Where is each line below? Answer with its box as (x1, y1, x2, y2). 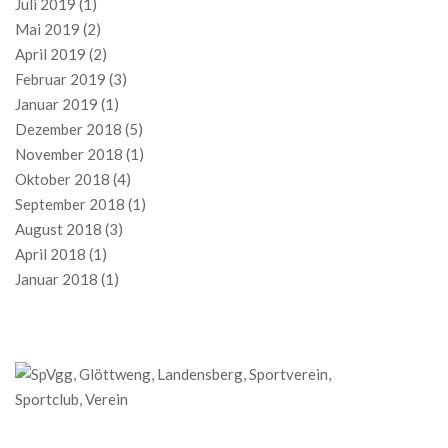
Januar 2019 (15, 95, 98, 114)
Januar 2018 (15, 270, 98, 289)
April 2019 (15, 45, 86, 64)
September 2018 (15, 195, 125, 214)
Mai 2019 (15, 20, 80, 39)
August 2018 (15, 220, 102, 239)
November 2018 (15, 145, 123, 164)
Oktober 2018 (15, 170, 110, 189)
